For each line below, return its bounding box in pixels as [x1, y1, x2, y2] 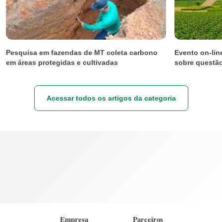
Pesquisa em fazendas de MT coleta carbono [6, 48, 158, 56]
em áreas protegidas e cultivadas [6, 58, 118, 66]
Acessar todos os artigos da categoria [46, 94, 176, 102]
